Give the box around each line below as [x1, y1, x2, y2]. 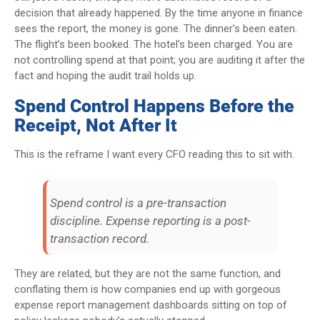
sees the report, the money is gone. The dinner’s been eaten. [14, 21, 297, 35]
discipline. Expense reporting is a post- [50, 213, 251, 228]
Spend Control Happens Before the [14, 95, 294, 116]
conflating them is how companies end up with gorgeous [14, 282, 281, 296]
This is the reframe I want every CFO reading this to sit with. [14, 147, 294, 161]
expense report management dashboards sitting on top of [14, 298, 287, 311]
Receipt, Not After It [14, 114, 177, 136]
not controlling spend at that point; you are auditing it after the [14, 53, 305, 66]
